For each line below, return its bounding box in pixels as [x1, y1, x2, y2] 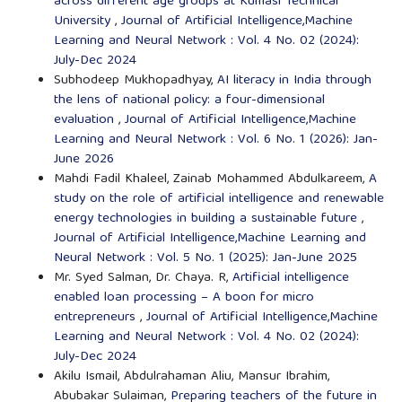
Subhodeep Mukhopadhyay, [53, 69, 217, 93]
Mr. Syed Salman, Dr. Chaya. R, [53, 267, 232, 291]
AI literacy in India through [216, 69, 371, 93]
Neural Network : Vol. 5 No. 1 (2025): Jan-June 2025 [53, 247, 357, 271]
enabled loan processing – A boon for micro [53, 286, 314, 310]
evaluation [53, 109, 118, 133]
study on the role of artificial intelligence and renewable [53, 188, 384, 212]
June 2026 [53, 148, 114, 172]
